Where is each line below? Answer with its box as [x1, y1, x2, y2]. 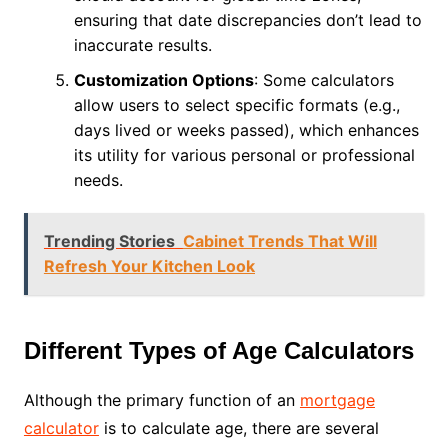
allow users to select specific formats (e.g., [73, 95, 400, 116]
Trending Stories [43, 231, 175, 252]
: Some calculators [253, 70, 394, 91]
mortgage [299, 390, 375, 411]
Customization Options [73, 70, 254, 91]
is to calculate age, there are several [98, 418, 379, 439]
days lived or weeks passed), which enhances [73, 120, 419, 141]
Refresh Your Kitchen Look [43, 256, 255, 277]
